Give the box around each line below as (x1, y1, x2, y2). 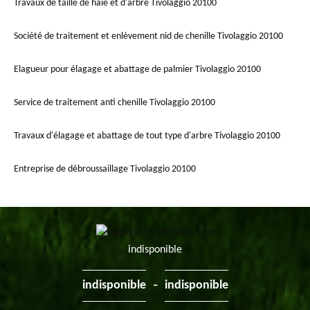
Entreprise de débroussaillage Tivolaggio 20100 (14, 164, 196, 175)
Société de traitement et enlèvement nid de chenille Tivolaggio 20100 (14, 31, 283, 42)
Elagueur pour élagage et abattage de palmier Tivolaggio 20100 (14, 64, 261, 75)
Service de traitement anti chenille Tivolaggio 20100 (14, 98, 215, 109)
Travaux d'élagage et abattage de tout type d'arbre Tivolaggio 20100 (14, 131, 280, 142)
